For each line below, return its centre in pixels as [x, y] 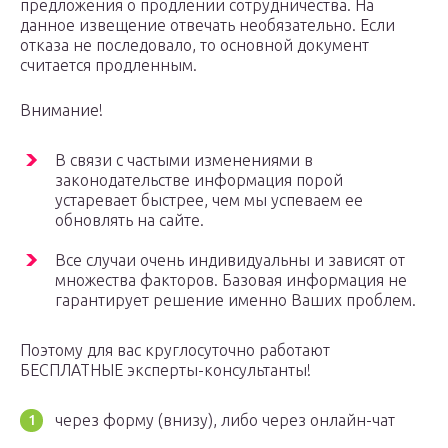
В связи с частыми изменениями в [184, 160]
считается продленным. [108, 65]
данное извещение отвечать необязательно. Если [207, 25]
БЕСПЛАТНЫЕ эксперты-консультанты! [165, 370]
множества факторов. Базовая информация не [231, 280]
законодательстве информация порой [199, 180]
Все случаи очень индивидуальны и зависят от [230, 260]
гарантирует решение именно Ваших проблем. [235, 300]
